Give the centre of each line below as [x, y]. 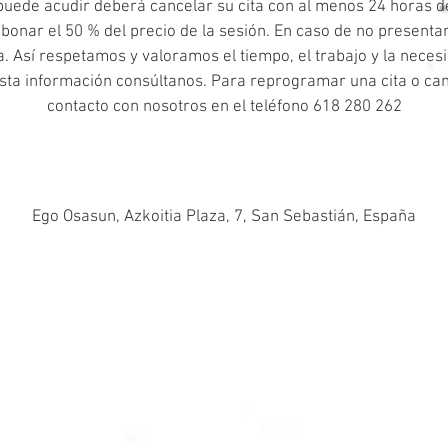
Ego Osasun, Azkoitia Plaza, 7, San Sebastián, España [224, 217]
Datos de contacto [224, 175]
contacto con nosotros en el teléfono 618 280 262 [224, 107]
